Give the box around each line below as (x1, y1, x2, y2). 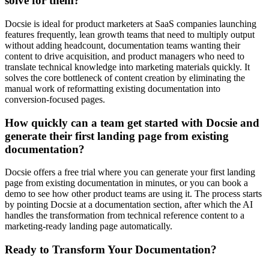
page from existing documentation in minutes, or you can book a (5, 178, 248, 189)
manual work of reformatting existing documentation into (5, 83, 220, 94)
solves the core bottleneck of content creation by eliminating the (5, 73, 245, 83)
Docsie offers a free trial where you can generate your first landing (5, 167, 255, 178)
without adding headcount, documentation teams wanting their (5, 40, 240, 51)
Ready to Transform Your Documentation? (5, 243, 217, 256)
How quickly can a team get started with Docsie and (5, 116, 259, 129)
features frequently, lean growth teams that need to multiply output (5, 29, 255, 40)
